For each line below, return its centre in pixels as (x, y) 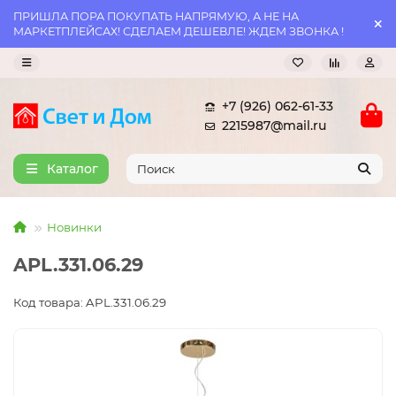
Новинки (74, 227)
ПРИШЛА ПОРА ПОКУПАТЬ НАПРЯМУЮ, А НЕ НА (156, 16)
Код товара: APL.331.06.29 (90, 302)
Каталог (72, 169)
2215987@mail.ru (274, 126)
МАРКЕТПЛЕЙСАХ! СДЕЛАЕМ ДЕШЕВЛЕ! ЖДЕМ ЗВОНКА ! (179, 31)
